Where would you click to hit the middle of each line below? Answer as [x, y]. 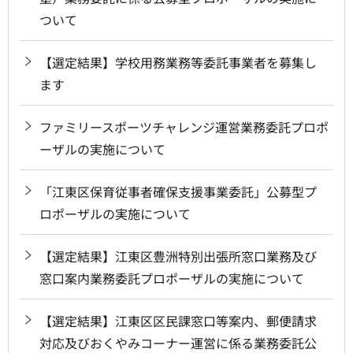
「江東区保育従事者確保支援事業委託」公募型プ [178, 191]
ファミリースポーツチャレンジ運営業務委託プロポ [184, 126]
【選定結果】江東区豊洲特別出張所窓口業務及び [178, 256]
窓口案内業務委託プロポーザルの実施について [172, 278]
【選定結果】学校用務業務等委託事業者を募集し [178, 62]
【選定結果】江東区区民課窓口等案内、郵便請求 [178, 320]
